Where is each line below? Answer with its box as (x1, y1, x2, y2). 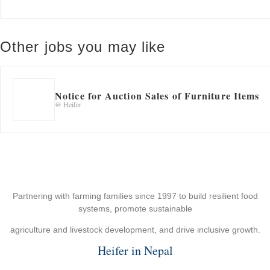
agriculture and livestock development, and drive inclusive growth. (10, 225, 260, 235)
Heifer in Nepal (97, 242, 173, 259)
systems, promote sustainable (78, 204, 192, 214)
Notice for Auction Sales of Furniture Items (55, 89, 260, 103)
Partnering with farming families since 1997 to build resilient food (12, 191, 258, 201)
